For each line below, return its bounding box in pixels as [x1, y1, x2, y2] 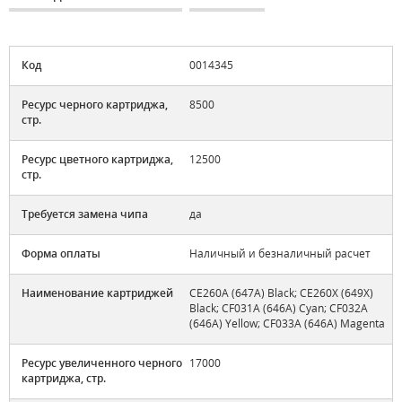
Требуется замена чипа [22, 206, 148, 223]
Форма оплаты [22, 246, 100, 262]
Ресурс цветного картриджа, [22, 152, 173, 168]
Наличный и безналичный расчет [189, 246, 371, 262]
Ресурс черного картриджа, [22, 97, 168, 113]
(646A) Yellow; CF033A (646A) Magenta [189, 316, 385, 332]
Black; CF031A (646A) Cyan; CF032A [189, 301, 368, 317]
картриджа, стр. [22, 371, 106, 387]
